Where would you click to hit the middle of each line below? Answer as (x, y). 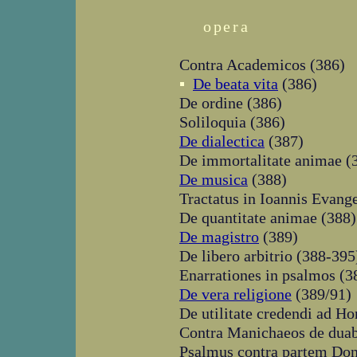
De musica (214, 179)
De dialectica (222, 141)
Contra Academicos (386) (262, 65)
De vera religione (235, 294)
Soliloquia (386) (232, 122)
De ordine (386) (231, 103)
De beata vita (235, 84)
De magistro (219, 237)
